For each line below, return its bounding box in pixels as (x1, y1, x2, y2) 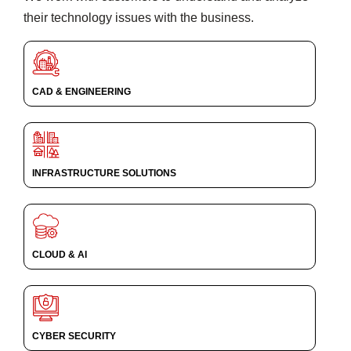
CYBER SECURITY (32, 331, 116, 342)
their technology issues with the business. (24, 11, 254, 24)
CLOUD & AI (32, 249, 87, 260)
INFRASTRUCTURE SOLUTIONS (32, 168, 176, 179)
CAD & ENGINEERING (32, 86, 131, 97)
